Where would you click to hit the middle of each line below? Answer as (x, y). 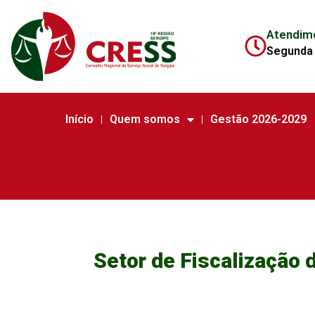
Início (79, 119)
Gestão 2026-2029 (259, 119)
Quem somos (145, 119)
